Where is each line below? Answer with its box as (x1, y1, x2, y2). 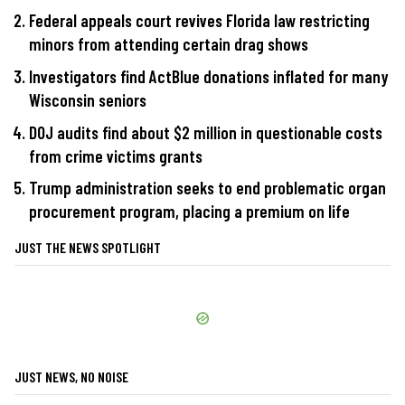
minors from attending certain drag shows (29, 33, 308, 55)
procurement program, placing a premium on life (29, 201, 350, 222)
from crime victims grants (29, 145, 202, 166)
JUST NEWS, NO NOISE (14, 368, 128, 386)
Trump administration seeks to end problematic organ (29, 177, 386, 199)
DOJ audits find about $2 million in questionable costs (29, 121, 382, 143)
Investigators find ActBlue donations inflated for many (29, 66, 389, 88)
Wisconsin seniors (29, 89, 146, 111)
